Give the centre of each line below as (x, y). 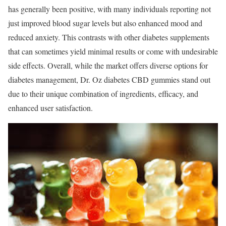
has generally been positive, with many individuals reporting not (109, 9)
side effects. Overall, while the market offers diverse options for (108, 66)
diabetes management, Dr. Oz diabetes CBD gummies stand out (109, 80)
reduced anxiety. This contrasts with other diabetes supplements (109, 37)
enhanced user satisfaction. (50, 108)
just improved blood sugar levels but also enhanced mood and (105, 23)
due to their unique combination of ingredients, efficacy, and (103, 94)
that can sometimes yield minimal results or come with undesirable (113, 51)
